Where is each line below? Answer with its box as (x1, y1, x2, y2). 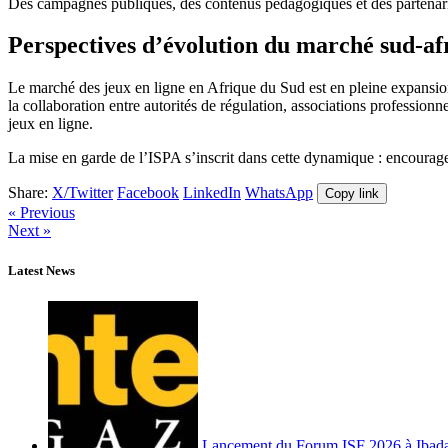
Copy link (325, 186, 379, 202)
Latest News (8, 262, 75, 278)
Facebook (117, 184, 179, 202)
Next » (8, 222, 51, 240)
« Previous (8, 204, 75, 222)
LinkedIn (183, 184, 241, 202)
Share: (8, 184, 48, 202)
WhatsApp (245, 184, 313, 202)
